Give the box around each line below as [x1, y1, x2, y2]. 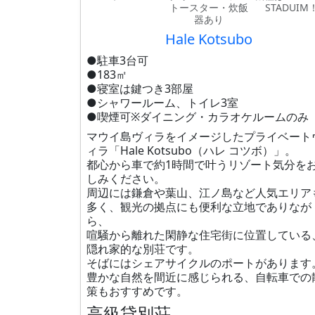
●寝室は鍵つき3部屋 [86, 81, 193, 96]
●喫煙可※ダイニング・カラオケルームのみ [86, 109, 309, 124]
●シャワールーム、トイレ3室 [86, 95, 238, 110]
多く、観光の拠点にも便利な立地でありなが [86, 199, 311, 214]
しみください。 [86, 171, 165, 186]
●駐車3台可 [86, 53, 148, 68]
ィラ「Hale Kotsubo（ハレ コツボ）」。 [86, 143, 296, 158]
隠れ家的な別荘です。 [86, 241, 199, 257]
